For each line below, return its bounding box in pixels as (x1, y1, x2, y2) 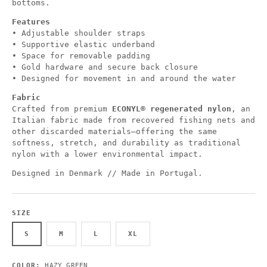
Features (12, 17, 50, 26)
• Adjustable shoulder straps (12, 28, 145, 38)
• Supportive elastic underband (12, 39, 155, 49)
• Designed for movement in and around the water (12, 73, 236, 83)
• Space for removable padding (12, 51, 150, 60)
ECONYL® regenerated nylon (112, 104, 231, 113)
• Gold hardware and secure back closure (12, 62, 198, 72)
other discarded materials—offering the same (12, 126, 217, 136)
